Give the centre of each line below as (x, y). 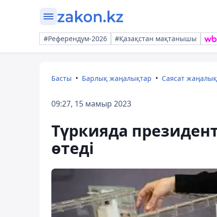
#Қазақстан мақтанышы (156, 39)
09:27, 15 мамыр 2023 (91, 104)
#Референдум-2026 (75, 39)
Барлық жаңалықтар (117, 78)
